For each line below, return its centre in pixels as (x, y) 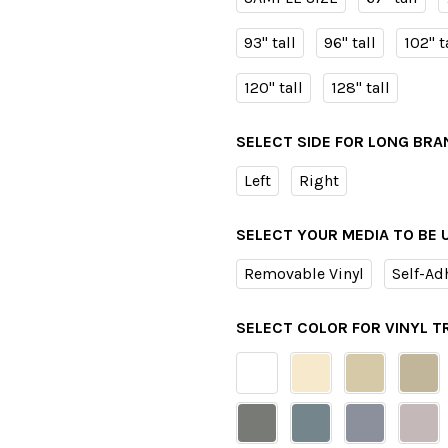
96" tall (350, 43)
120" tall (273, 88)
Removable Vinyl (304, 274)
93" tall (270, 43)
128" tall (360, 88)
